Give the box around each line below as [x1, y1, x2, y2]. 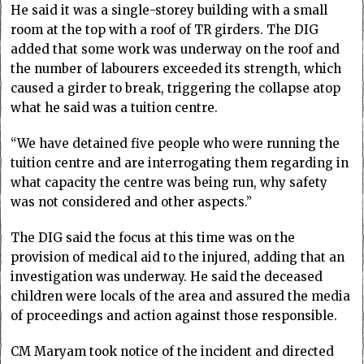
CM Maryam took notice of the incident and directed [11, 343, 335, 359]
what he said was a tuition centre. [11, 99, 219, 115]
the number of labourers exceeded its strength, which [11, 60, 342, 76]
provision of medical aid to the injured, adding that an [11, 249, 345, 265]
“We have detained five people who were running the [11, 135, 340, 151]
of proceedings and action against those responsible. [11, 307, 338, 323]
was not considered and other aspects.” [11, 193, 253, 210]
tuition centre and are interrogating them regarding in [11, 154, 349, 171]
